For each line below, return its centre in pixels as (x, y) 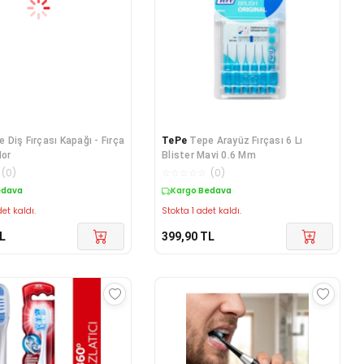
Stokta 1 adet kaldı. (202, 211)
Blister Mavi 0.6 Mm (209, 156)
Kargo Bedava (201, 191)
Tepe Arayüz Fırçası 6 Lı (246, 141)
